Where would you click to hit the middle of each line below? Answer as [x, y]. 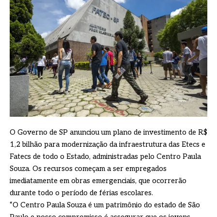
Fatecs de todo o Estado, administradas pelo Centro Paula [105, 157]
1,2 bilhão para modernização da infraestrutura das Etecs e [108, 145]
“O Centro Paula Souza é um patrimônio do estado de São [105, 205]
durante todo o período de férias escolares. [81, 193]
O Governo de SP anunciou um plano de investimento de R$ [108, 132]
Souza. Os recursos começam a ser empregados [88, 169]
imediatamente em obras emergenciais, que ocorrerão [98, 181]
